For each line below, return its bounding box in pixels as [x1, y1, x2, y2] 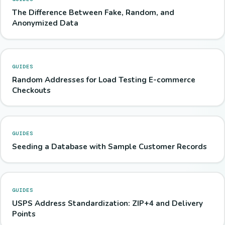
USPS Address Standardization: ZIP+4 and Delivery [12, 198, 203, 208]
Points [12, 208, 36, 219]
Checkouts [12, 85, 51, 95]
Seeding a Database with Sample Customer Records [12, 142, 207, 152]
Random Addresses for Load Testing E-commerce [12, 74, 195, 85]
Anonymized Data [12, 18, 78, 29]
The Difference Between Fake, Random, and [12, 8, 174, 18]
